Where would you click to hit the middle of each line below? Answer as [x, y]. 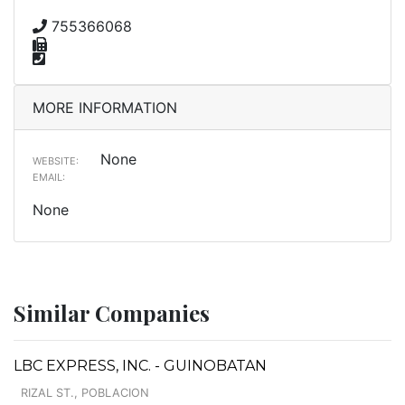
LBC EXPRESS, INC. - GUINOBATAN [140, 365]
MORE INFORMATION [105, 107]
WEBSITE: [56, 160]
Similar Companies [112, 312]
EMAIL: [49, 177]
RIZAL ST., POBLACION [85, 392]
